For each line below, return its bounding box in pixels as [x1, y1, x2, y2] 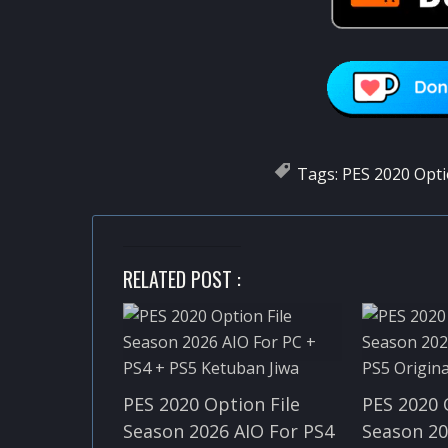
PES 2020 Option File [123, 391, 300, 416]
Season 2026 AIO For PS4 [123, 418, 334, 443]
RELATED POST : [123, 263, 241, 294]
